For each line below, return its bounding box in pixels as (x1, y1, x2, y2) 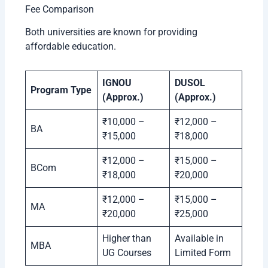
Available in (175, 233, 224, 245)
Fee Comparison (25, 3, 95, 15)
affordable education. (25, 41, 117, 53)
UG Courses (102, 247, 152, 259)
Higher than (102, 233, 152, 245)
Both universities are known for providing (25, 26, 198, 38)
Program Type (31, 84, 92, 96)
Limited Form (175, 247, 232, 259)
